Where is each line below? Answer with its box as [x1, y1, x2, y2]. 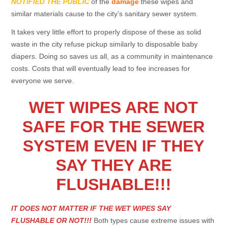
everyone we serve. [11, 77, 74, 85]
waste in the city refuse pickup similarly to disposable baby [11, 40, 198, 49]
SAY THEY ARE [55, 156, 172, 174]
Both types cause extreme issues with [92, 216, 215, 224]
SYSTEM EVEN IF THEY [23, 136, 204, 155]
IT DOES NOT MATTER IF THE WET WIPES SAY [11, 204, 171, 212]
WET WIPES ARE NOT [29, 98, 198, 117]
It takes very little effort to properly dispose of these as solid [11, 28, 202, 36]
